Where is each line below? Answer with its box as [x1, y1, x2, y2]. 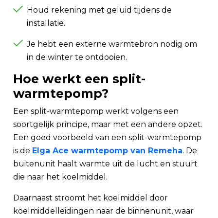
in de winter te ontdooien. [27, 53, 127, 62]
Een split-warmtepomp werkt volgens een [13, 107, 179, 116]
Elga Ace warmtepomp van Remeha [32, 146, 182, 155]
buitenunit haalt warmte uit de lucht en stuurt [13, 159, 198, 168]
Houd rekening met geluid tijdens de [27, 5, 172, 15]
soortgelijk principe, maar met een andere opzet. [13, 120, 202, 129]
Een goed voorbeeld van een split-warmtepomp [13, 133, 201, 142]
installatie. [27, 18, 65, 28]
